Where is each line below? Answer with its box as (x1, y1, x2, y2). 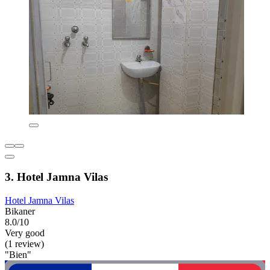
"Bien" (5, 249, 31, 260)
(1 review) (5, 238, 44, 249)
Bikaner (5, 206, 35, 216)
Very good (5, 227, 45, 238)
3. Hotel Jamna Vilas (5, 171, 108, 184)
